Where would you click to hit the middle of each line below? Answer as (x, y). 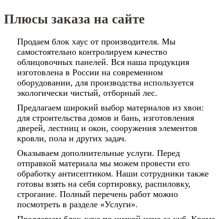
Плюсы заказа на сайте (74, 19)
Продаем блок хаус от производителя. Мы (96, 42)
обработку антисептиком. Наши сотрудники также (113, 174)
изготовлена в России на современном (90, 72)
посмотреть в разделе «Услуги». (77, 204)
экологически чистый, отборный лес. (87, 93)
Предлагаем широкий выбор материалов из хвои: (110, 108)
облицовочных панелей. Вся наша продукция (103, 62)
